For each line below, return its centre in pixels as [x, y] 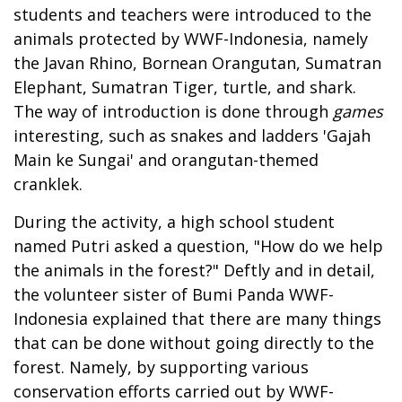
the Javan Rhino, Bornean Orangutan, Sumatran [197, 62]
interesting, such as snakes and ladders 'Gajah [192, 135]
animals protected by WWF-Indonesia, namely [191, 38]
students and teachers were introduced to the [192, 14]
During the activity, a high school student [174, 221]
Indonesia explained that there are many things [197, 318]
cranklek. [48, 184]
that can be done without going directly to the [194, 342]
